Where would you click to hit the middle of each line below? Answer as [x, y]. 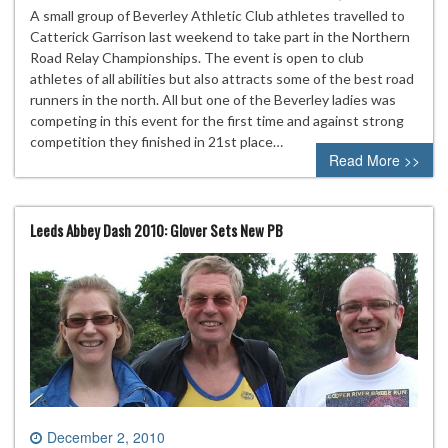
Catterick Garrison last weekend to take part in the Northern [220, 36]
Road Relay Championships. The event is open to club [197, 57]
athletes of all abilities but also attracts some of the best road [222, 78]
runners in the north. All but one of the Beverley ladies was [213, 99]
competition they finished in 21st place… [156, 141]
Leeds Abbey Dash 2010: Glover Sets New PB [156, 229]
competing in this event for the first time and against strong [217, 120]
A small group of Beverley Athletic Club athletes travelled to [217, 15]
